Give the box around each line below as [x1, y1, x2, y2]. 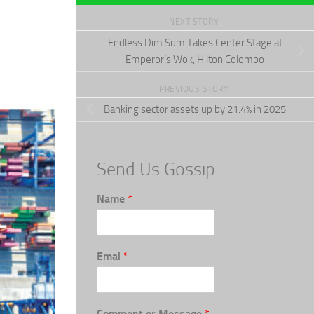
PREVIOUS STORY [159, 83, 231, 94]
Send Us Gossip [97, 158, 215, 180]
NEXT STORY [169, 17, 221, 27]
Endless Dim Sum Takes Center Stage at [107, 36, 282, 49]
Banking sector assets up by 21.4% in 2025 [104, 103, 286, 116]
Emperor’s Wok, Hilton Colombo [125, 53, 264, 66]
